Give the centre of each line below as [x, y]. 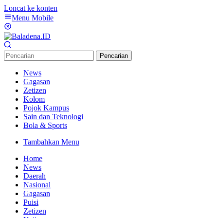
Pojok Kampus [46, 108]
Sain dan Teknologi [53, 117]
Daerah [35, 176]
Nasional [37, 185]
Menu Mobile [33, 18]
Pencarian [114, 56]
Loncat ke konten [31, 8]
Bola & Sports [45, 125]
